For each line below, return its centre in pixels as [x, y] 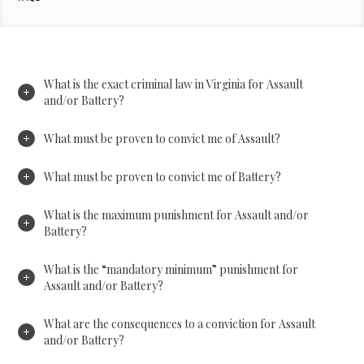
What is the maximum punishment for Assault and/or [177, 214]
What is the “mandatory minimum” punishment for [171, 269]
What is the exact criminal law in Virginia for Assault [174, 84]
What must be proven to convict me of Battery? [163, 176]
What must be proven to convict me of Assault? [162, 138]
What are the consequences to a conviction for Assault [180, 323]
